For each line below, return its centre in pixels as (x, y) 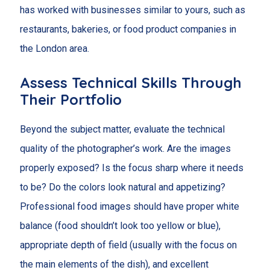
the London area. (54, 49)
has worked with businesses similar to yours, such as (132, 10)
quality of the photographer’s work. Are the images (125, 148)
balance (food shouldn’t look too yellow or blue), (120, 225)
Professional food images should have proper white (129, 206)
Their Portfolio (71, 99)
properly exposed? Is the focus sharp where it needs (131, 168)
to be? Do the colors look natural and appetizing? (122, 187)
